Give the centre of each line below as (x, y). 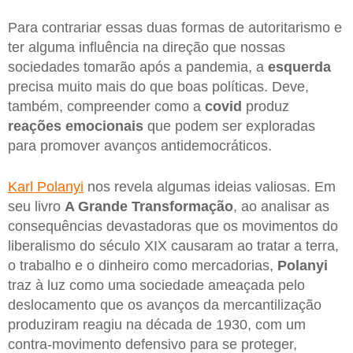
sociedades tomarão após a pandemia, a (138, 67)
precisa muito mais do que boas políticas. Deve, (158, 87)
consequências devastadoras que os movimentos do (173, 226)
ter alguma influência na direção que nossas (147, 48)
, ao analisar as (281, 206)
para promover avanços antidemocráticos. (140, 146)
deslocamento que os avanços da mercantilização (165, 305)
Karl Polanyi (46, 186)
